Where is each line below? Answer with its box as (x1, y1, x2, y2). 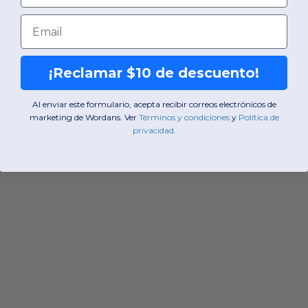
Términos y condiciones (138, 112, 230, 123)
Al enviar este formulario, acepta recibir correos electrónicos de (32, 99, 276, 110)
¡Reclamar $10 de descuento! (49, 65, 259, 82)
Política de (238, 112, 279, 123)
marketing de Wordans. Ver (29, 112, 137, 123)
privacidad (132, 125, 174, 136)
